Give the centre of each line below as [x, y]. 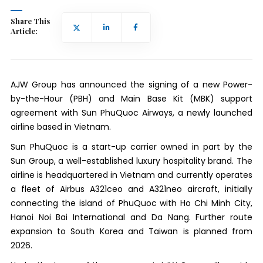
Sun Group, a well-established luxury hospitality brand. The [131, 161]
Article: [24, 31]
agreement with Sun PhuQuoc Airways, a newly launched [131, 112]
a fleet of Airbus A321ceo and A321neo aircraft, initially [131, 189]
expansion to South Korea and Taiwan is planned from [131, 231]
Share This [30, 21]
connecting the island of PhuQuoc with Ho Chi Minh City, [131, 203]
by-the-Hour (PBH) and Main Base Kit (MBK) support [131, 98]
